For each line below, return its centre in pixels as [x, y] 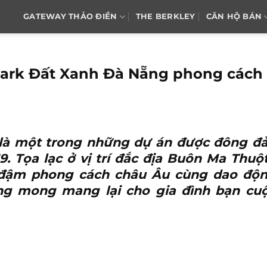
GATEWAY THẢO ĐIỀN [70, 16]
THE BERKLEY [165, 16]
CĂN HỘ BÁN [234, 16]
